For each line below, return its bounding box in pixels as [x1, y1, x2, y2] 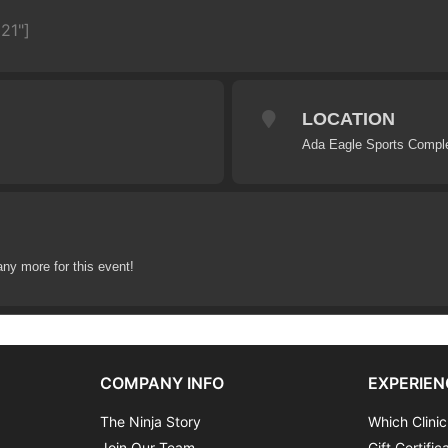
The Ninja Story [99, 412, 201, 430]
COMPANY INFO [99, 372, 224, 393]
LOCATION [301, 108, 395, 129]
